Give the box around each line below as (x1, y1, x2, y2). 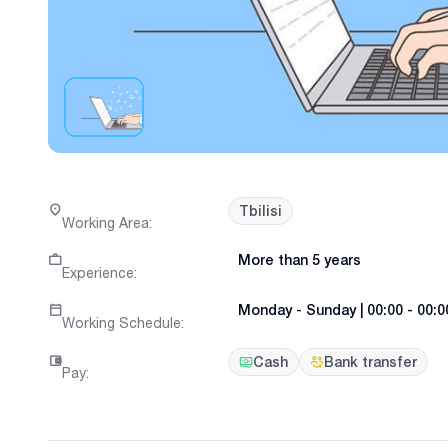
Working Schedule (62, 314, 181, 332)
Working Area (62, 213, 149, 231)
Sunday (306, 302, 356, 319)
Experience (62, 263, 134, 281)
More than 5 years (238, 252, 361, 269)
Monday (238, 302, 292, 319)
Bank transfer (324, 353, 417, 370)
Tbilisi (239, 203, 282, 219)
